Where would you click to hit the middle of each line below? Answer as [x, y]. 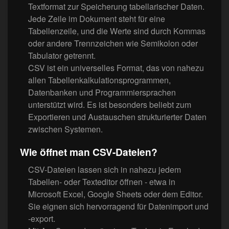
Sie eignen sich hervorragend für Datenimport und [118, 207]
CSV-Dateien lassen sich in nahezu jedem [105, 170]
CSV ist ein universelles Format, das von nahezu [116, 68]
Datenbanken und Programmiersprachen [102, 93]
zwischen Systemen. [65, 129]
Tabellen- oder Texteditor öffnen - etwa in [102, 182]
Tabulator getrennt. [62, 56]
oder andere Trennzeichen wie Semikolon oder [113, 43]
